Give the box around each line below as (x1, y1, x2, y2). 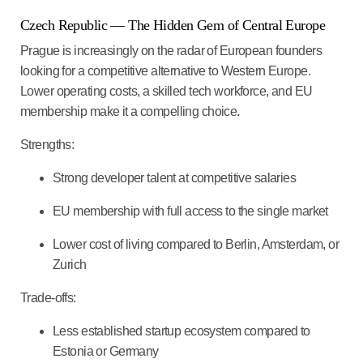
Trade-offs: (20, 290, 76, 305)
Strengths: (20, 137, 75, 152)
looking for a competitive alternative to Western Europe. (20, 63, 311, 78)
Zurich (53, 257, 90, 271)
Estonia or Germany (53, 344, 162, 358)
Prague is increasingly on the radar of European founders (20, 43, 322, 58)
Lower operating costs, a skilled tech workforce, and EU (20, 83, 313, 98)
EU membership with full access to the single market (53, 203, 331, 218)
